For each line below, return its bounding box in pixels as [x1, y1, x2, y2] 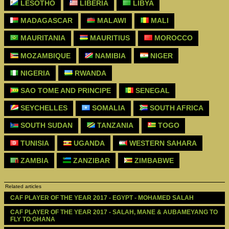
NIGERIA [18, 68, 50, 77]
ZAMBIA [18, 156, 49, 165]
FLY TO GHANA [10, 216, 57, 222]
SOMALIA [89, 104, 125, 112]
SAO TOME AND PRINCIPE [18, 86, 111, 95]
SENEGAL [133, 86, 170, 95]
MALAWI [95, 16, 126, 25]
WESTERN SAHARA [127, 139, 197, 147]
